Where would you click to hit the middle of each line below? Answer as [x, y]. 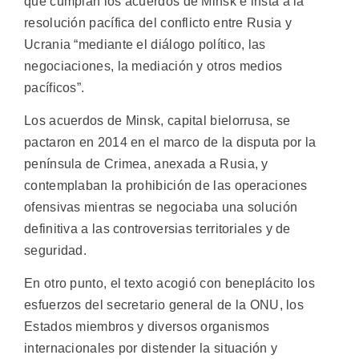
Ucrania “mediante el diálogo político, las [145, 44]
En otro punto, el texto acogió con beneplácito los [169, 284]
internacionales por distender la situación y [151, 349]
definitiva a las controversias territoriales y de [157, 228]
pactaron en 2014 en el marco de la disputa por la [170, 142]
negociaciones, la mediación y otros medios [153, 66]
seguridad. [56, 250]
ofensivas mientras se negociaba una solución [161, 207]
